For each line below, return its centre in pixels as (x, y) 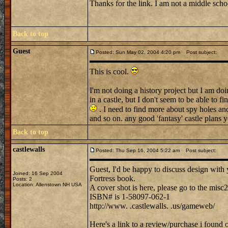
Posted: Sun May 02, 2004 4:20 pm (138, 52)
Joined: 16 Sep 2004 (38, 173)
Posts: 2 (22, 179)
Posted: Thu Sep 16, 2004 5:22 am (138, 150)
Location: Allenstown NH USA (47, 184)
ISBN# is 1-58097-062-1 (130, 197)
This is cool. (110, 72)
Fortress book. (112, 178)
